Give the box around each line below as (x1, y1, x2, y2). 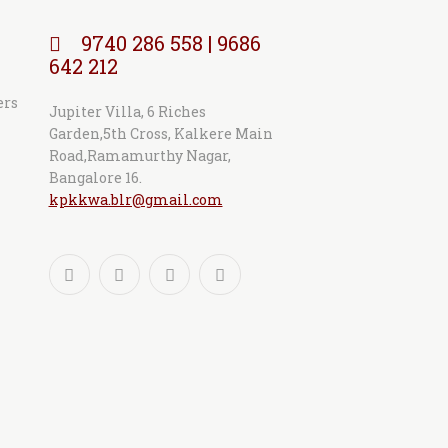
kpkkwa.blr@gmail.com (48, 189, 223, 209)
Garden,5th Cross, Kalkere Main (48, 123, 273, 143)
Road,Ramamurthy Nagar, (48, 145, 231, 165)
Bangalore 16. (48, 167, 142, 187)
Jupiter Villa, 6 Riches (48, 101, 206, 121)
